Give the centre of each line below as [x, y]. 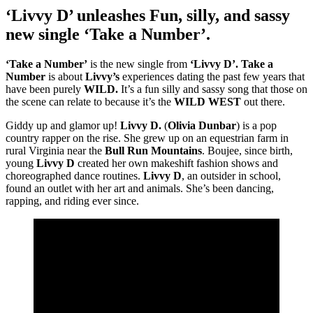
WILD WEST [208, 101]
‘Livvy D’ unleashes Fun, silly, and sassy [148, 15]
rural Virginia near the [55, 150]
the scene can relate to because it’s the [90, 101]
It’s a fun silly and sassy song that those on [213, 89]
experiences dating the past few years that [212, 76]
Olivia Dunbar [202, 125]
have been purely [45, 89]
